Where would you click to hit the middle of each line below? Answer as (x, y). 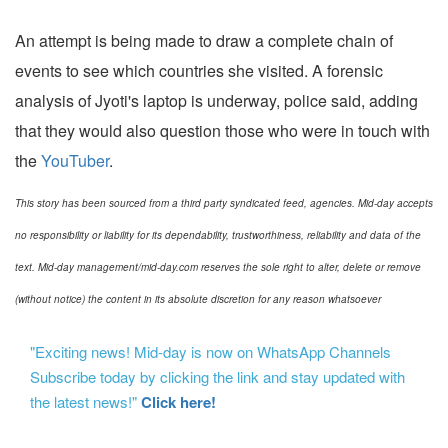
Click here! (178, 402)
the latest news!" (85, 402)
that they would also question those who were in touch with (222, 131)
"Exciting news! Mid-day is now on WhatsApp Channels (212, 352)
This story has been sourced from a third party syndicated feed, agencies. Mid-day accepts (224, 203)
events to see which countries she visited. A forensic (199, 71)
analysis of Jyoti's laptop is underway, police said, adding (216, 101)
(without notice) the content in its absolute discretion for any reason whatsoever (198, 299)
